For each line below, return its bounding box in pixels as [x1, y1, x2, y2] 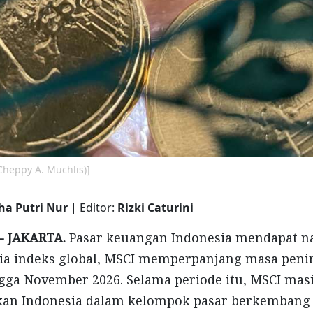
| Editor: [71, 200, 117, 215]
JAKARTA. [8, 229, 69, 246]
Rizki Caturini [117, 200, 194, 215]
